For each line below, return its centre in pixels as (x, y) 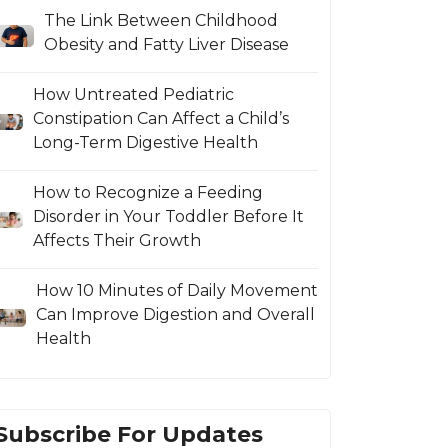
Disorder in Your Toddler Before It (169, 216)
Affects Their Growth (117, 240)
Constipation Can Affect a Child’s (160, 118)
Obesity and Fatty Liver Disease (166, 44)
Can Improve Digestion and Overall (175, 314)
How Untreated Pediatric (133, 94)
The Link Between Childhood (160, 20)
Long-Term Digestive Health (145, 142)
